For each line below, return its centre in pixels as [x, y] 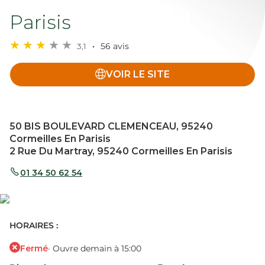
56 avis [114, 46]
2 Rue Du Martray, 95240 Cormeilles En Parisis [121, 151]
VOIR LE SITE [138, 74]
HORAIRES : [34, 226]
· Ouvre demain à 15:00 [95, 248]
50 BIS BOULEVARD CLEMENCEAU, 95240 [111, 126]
